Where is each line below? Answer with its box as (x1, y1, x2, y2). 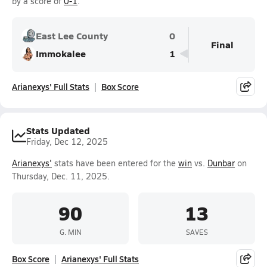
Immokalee (36, 46, 86, 60)
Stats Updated (26, 123, 90, 137)
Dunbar (207, 157, 235, 169)
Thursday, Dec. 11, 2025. (12, 170, 110, 182)
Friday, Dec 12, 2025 (26, 136, 108, 147)
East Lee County (36, 29, 108, 42)
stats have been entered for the (52, 157, 178, 169)
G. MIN (59, 226, 82, 237)
